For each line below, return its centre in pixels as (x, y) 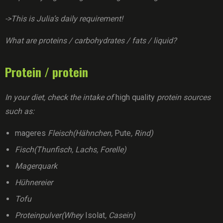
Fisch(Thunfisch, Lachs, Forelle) (71, 150)
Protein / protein (47, 72)
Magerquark (36, 166)
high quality (135, 97)
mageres (30, 133)
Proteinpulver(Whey (50, 215)
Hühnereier (34, 182)
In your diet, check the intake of (60, 97)
